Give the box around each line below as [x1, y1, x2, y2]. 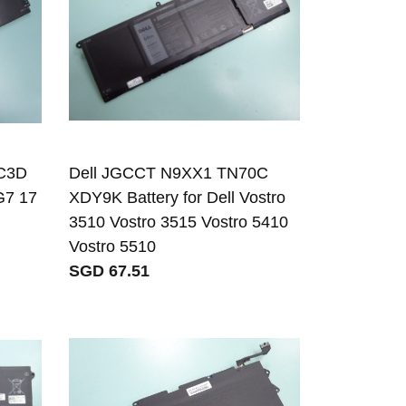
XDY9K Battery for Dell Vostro [69, 188, 286, 207]
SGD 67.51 [69, 261, 150, 280]
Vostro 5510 [69, 237, 157, 256]
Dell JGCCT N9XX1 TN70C [69, 163, 269, 182]
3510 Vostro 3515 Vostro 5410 [69, 212, 289, 231]
